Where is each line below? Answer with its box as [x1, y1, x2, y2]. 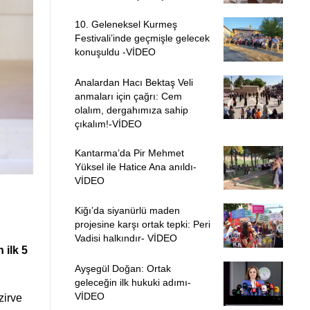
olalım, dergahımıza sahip [74, 104, 188, 116]
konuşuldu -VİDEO [74, 46, 156, 58]
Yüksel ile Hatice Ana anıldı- [74, 161, 197, 172]
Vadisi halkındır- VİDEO [74, 232, 177, 244]
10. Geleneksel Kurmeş [74, 19, 177, 30]
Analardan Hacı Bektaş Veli [74, 76, 193, 88]
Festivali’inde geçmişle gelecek [74, 33, 210, 44]
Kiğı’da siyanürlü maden [74, 205, 180, 217]
